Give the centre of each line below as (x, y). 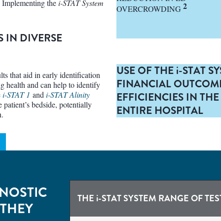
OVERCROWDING (150, 9)
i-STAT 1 (16, 94)
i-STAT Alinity (68, 94)
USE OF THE (146, 71)
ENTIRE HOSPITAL (160, 110)
